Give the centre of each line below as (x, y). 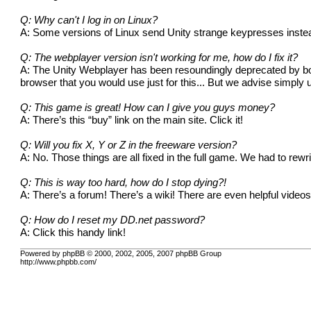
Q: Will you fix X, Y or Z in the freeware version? (129, 145)
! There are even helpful (227, 195)
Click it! (227, 120)
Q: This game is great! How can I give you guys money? (148, 107)
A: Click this (49, 232)
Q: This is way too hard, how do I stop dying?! (124, 182)
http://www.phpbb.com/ (59, 262)
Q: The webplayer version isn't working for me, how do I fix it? (159, 57)
